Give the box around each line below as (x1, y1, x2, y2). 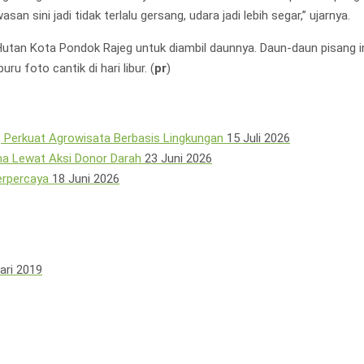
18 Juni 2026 (52, 171, 119, 187)
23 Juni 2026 (145, 151, 212, 167)
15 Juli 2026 (227, 131, 290, 146)
